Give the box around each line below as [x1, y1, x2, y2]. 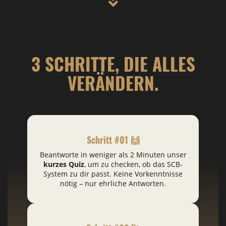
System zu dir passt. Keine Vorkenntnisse [43, 168, 183, 179]
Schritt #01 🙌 [86, 133, 140, 146]
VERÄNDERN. [67, 69, 159, 96]
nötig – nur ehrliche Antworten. [60, 178, 166, 188]
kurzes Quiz [43, 159, 84, 169]
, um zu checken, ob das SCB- [84, 159, 183, 169]
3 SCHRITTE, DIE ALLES [31, 50, 195, 77]
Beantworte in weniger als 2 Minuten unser [39, 149, 187, 159]
